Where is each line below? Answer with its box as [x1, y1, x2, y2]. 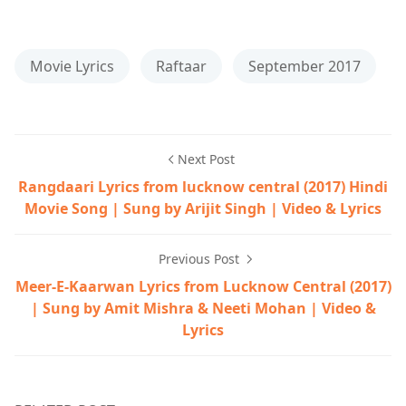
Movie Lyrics [30, 56, 114, 76]
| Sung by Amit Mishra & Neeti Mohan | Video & [30, 298, 376, 318]
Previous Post [158, 250, 243, 267]
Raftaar [156, 56, 207, 76]
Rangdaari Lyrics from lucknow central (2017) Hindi [18, 177, 388, 197]
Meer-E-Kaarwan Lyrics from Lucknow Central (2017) [14, 276, 391, 296]
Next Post [177, 150, 235, 168]
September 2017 [248, 56, 361, 76]
